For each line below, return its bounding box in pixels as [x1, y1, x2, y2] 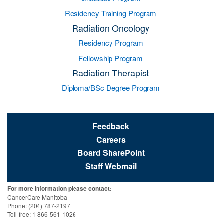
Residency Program [78, 37, 143, 48]
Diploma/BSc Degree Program [61, 82, 160, 93]
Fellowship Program [78, 53, 143, 63]
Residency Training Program [65, 8, 156, 18]
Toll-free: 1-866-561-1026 [7, 210, 76, 218]
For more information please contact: [7, 184, 111, 193]
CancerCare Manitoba [7, 193, 67, 201]
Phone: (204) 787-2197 [7, 201, 70, 210]
